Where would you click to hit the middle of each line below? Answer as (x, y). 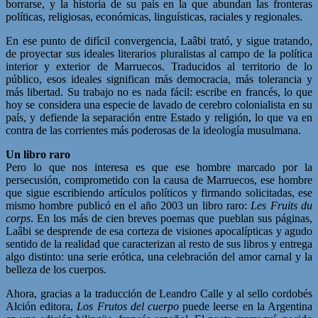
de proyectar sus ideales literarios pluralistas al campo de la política (159, 53)
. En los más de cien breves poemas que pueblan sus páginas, (171, 218)
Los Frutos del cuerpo (128, 306)
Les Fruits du (282, 205)
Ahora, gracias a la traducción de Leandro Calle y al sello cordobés (159, 293)
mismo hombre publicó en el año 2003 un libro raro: (128, 205)
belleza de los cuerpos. (56, 269)
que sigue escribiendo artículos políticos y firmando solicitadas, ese (159, 192)
